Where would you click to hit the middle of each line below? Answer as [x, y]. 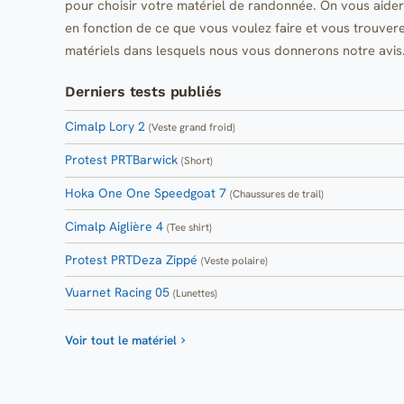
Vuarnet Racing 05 [119, 293]
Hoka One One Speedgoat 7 [147, 193]
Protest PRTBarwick [123, 160]
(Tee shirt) [189, 226]
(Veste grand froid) [192, 127]
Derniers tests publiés [143, 91]
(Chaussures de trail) [277, 194]
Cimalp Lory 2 [107, 127]
